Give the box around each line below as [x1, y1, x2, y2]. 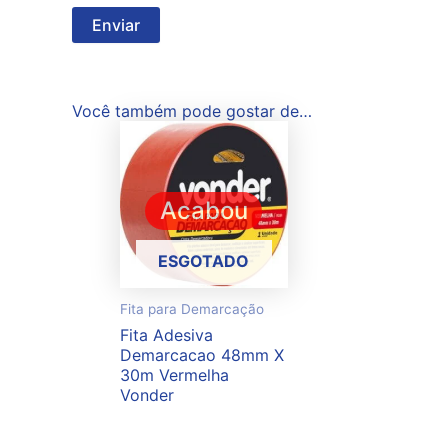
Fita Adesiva [120, 324, 213, 345]
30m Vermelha [120, 364, 229, 385]
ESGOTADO [158, 250, 250, 271]
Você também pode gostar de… [72, 100, 312, 121]
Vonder [120, 384, 174, 405]
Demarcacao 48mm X [120, 344, 284, 365]
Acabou [159, 195, 248, 225]
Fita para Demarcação [120, 301, 264, 318]
